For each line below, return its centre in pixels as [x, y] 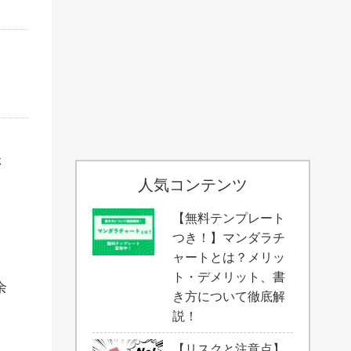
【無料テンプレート [229, 218]
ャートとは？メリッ [229, 257]
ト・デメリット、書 [229, 277]
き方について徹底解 [229, 297]
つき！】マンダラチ [229, 238]
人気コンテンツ [193, 185]
